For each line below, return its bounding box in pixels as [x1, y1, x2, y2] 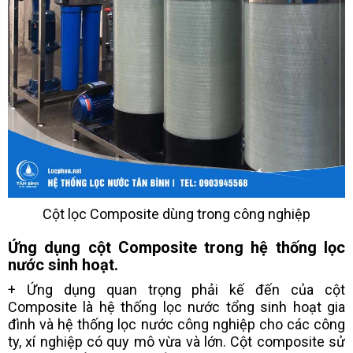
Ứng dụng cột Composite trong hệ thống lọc [8, 238, 345, 258]
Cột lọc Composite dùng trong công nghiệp [43, 206, 310, 223]
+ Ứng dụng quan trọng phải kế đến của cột [8, 281, 345, 299]
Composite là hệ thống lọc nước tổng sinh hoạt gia [8, 299, 345, 316]
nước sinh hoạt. [8, 255, 118, 275]
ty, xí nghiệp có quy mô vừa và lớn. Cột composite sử [8, 333, 345, 351]
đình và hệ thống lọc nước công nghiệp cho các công [8, 316, 345, 333]
